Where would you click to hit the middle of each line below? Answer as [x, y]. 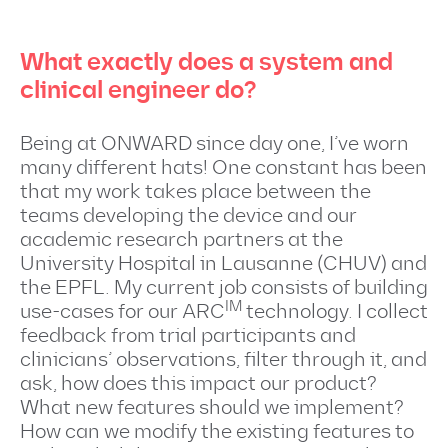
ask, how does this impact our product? [198, 384]
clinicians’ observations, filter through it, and [223, 360]
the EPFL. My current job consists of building [224, 288]
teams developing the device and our [188, 216]
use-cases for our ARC [122, 312]
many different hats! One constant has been [223, 168]
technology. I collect [335, 312]
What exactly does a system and [206, 62]
